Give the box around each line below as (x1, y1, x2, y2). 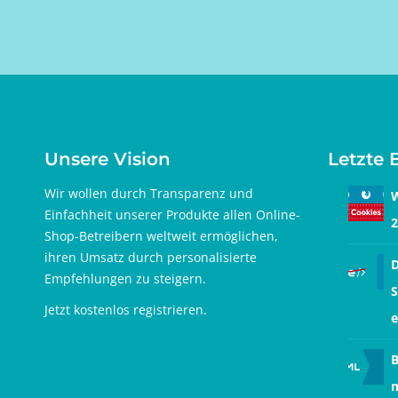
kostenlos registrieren (74, 301, 203, 319)
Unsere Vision (44, 148, 171, 171)
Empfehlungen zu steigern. (44, 269, 206, 287)
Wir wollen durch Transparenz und (44, 184, 253, 202)
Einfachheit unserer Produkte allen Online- (44, 205, 300, 223)
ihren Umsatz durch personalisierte (44, 248, 257, 266)
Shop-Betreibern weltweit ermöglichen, (44, 227, 278, 244)
